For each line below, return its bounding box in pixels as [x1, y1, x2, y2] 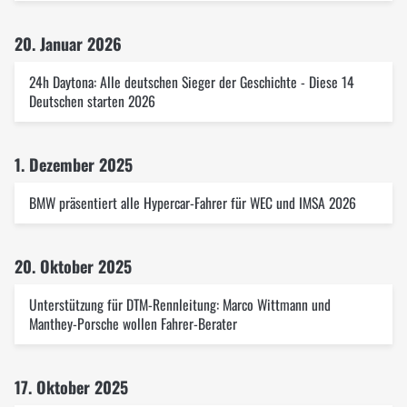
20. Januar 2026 [15, 32, 122, 55]
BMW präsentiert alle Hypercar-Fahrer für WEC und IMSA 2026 [29, 192, 356, 213]
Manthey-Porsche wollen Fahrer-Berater [29, 313, 237, 334]
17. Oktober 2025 [15, 375, 128, 399]
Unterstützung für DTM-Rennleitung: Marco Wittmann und [29, 293, 331, 315]
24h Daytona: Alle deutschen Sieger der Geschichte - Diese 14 [29, 71, 354, 93]
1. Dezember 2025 [15, 153, 133, 176]
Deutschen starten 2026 [29, 90, 155, 112]
